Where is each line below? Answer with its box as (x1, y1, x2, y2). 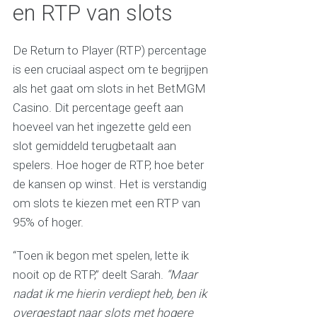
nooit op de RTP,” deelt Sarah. (12, 267, 166, 282)
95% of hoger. (12, 215, 83, 230)
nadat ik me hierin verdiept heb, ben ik (12, 287, 207, 301)
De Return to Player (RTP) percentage (12, 43, 207, 58)
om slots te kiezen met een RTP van (12, 196, 200, 211)
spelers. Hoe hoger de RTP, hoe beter (12, 158, 204, 173)
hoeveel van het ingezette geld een (12, 120, 191, 134)
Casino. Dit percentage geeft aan (12, 100, 183, 115)
